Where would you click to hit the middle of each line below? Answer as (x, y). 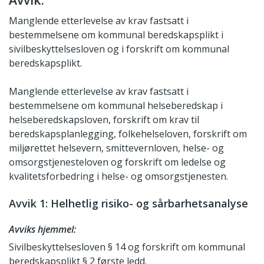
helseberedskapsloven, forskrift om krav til (104, 120)
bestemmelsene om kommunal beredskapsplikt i (116, 35)
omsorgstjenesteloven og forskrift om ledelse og (117, 162)
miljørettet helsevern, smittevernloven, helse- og (116, 148)
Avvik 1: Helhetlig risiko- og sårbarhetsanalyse (128, 204)
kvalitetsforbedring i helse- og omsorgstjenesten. (118, 176)
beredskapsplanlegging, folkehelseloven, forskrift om (128, 134)
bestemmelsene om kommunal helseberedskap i (116, 106)
